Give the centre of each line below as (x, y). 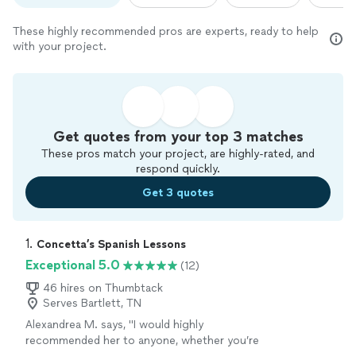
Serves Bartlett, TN (92, 304)
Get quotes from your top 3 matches (178, 137)
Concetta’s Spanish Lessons (111, 245)
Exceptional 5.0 (73, 265)
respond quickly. (178, 169)
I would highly (168, 325)
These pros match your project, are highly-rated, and (178, 154)
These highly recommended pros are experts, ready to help (166, 32)
